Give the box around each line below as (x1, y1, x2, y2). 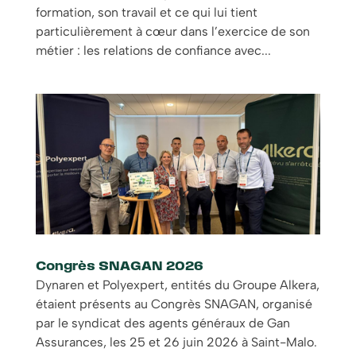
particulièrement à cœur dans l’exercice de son (35, 24, 310, 40)
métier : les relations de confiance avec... (35, 43, 271, 59)
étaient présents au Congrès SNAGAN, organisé (35, 296, 312, 312)
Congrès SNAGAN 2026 (35, 261, 203, 274)
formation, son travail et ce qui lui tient (35, 5, 257, 21)
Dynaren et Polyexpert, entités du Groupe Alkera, (35, 277, 319, 293)
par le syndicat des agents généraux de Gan (35, 315, 290, 331)
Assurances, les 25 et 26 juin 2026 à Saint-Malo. (35, 335, 317, 350)
